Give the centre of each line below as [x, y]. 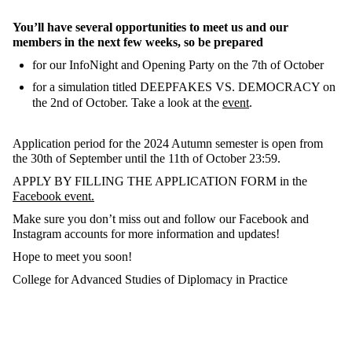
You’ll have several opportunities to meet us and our [150, 27]
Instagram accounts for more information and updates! [146, 234]
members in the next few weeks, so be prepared [139, 42]
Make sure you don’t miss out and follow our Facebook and [161, 219]
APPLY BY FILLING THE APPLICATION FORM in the [160, 181]
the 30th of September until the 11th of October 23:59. [148, 159]
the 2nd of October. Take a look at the [127, 103]
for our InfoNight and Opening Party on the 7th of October [178, 65]
